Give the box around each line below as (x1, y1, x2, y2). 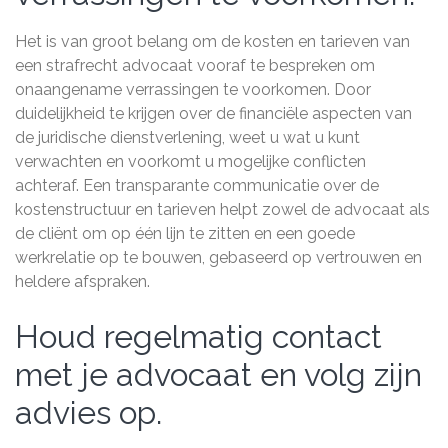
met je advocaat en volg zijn (15, 356, 422, 393)
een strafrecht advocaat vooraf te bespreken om (15, 56, 375, 75)
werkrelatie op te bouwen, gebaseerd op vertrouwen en (15, 248, 422, 267)
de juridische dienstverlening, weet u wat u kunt (15, 128, 360, 147)
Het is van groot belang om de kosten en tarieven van (15, 32, 410, 51)
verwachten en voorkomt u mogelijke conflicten (15, 152, 366, 171)
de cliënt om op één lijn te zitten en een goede (15, 224, 355, 243)
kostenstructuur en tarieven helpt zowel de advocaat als (15, 200, 430, 219)
